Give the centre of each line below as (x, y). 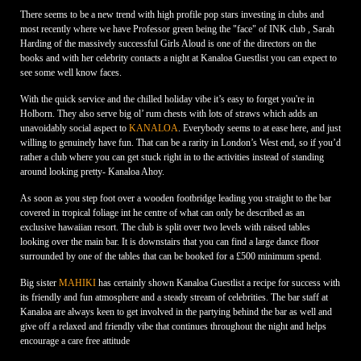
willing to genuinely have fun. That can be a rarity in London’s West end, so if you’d (180, 143)
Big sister (39, 283)
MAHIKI (77, 283)
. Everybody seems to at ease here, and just (259, 129)
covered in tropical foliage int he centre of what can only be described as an (162, 213)
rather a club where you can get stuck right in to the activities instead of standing (172, 158)
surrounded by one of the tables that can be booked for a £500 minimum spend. (170, 257)
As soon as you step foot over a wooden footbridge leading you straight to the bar (175, 199)
